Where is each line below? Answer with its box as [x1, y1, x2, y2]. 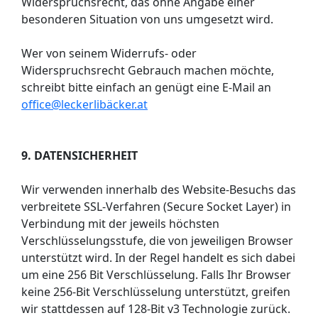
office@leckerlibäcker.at [21, 96, 148, 112]
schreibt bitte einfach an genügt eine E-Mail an [21, 79, 271, 95]
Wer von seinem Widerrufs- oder [21, 45, 197, 61]
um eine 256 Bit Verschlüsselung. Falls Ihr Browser [21, 266, 291, 283]
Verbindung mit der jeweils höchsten [21, 215, 219, 231]
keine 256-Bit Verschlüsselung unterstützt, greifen [21, 283, 290, 300]
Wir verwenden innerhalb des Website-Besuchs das [21, 181, 296, 197]
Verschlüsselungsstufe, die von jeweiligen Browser [21, 232, 293, 248]
